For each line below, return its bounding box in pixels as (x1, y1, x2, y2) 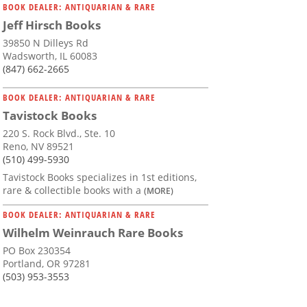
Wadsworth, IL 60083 (3, 49, 97, 63)
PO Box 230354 (3, 244, 71, 258)
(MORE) (144, 185, 173, 197)
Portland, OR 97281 (3, 257, 90, 271)
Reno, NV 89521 (3, 140, 74, 153)
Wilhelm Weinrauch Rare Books (3, 225, 183, 241)
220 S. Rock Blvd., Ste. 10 (3, 127, 115, 140)
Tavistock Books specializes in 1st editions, (3, 171, 197, 184)
